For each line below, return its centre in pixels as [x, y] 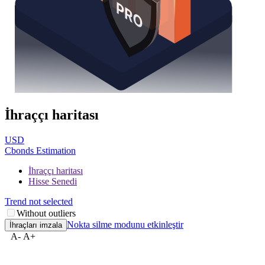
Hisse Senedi [53, 181]
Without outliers [46, 213]
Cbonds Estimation [40, 150]
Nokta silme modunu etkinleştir [125, 224]
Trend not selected [39, 201]
